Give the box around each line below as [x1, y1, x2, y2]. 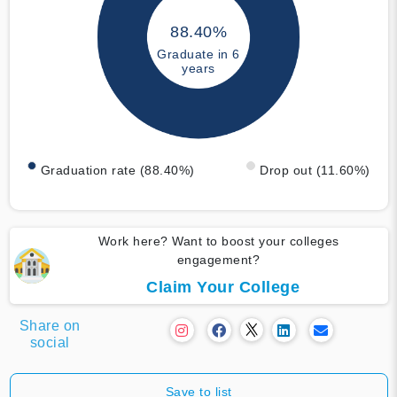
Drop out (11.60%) [260, 162, 370, 177]
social [29, 334, 70, 350]
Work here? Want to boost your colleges [97, 233, 339, 248]
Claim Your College [146, 277, 300, 296]
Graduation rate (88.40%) [40, 162, 195, 177]
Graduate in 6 [157, 47, 240, 62]
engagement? [176, 252, 261, 267]
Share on [19, 317, 81, 333]
